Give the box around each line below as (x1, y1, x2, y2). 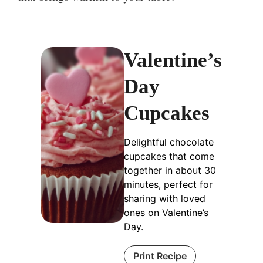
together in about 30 (124, 164, 216, 177)
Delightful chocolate (124, 136, 214, 149)
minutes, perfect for (124, 178, 213, 191)
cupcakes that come (124, 150, 214, 163)
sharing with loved (124, 193, 205, 205)
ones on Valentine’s (124, 207, 208, 219)
